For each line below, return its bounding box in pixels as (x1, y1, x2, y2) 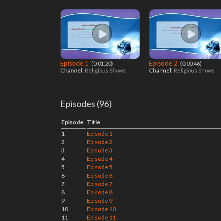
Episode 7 (87, 180, 112, 187)
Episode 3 (87, 147, 112, 154)
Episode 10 (87, 205, 116, 213)
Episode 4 (87, 155, 112, 162)
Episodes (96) (60, 98, 112, 109)
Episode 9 (87, 197, 112, 204)
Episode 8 (87, 188, 112, 196)
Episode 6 (87, 172, 112, 179)
